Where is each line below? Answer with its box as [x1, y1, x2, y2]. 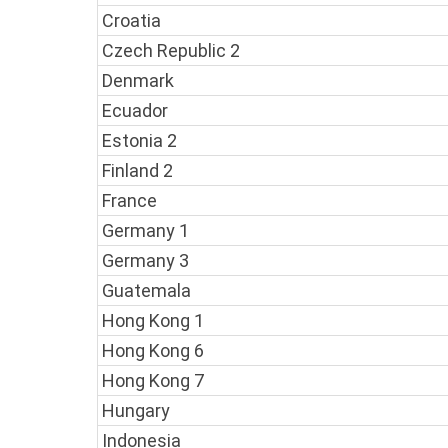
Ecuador [102, 100, 168, 122]
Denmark [102, 70, 174, 92]
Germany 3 [102, 250, 189, 272]
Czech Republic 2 [102, 40, 240, 62]
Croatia [102, 10, 161, 32]
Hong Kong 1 [102, 310, 204, 332]
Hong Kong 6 [102, 340, 204, 362]
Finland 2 [102, 160, 173, 182]
